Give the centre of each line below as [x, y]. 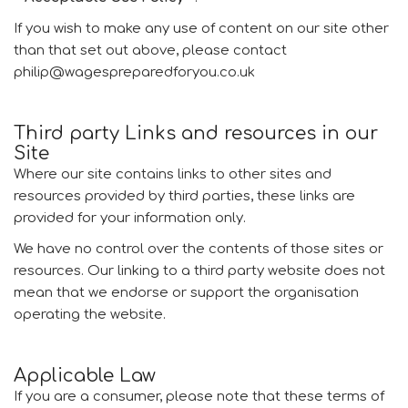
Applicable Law [85, 376]
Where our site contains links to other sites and [173, 174]
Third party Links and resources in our [196, 133]
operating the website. [90, 315]
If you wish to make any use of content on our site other [201, 29]
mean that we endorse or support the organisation [186, 293]
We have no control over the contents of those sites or [199, 249]
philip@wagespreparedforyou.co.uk [134, 72]
